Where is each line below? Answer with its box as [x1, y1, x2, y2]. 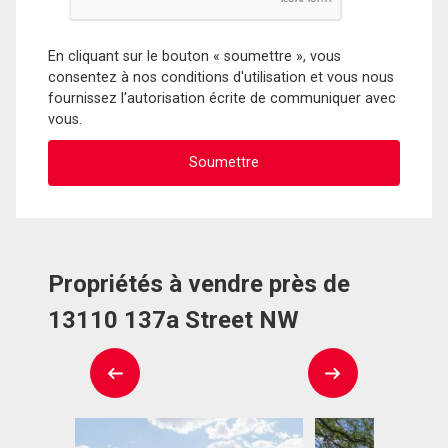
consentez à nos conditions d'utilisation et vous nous [48, 68, 394, 86]
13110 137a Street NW [48, 306, 299, 335]
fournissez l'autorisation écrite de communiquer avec [48, 89, 396, 107]
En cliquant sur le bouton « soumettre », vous [48, 47, 341, 65]
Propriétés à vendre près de [48, 270, 350, 299]
